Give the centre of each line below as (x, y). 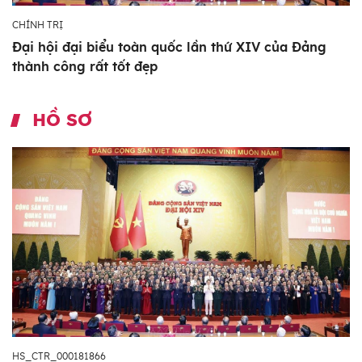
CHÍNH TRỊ (38, 25)
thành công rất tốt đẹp (85, 67)
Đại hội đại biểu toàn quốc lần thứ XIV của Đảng (169, 47)
